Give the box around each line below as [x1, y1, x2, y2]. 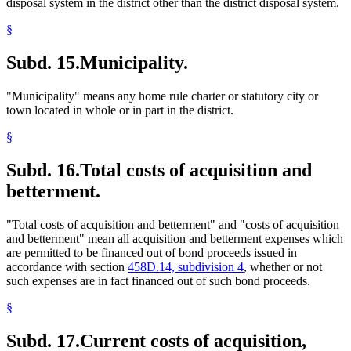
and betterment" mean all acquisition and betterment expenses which [6, 231, 343, 245]
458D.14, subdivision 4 [128, 259, 244, 273]
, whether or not [244, 259, 322, 273]
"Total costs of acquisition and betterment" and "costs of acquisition [6, 217, 339, 231]
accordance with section [6, 259, 128, 273]
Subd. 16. [6, 159, 80, 180]
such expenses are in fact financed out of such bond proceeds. [6, 273, 310, 288]
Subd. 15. [6, 52, 80, 73]
